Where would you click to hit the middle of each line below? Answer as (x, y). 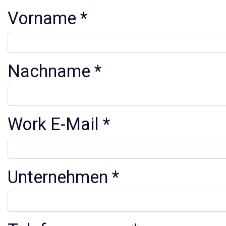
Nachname (49, 71)
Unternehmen (58, 177)
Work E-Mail (53, 124)
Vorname (42, 18)
